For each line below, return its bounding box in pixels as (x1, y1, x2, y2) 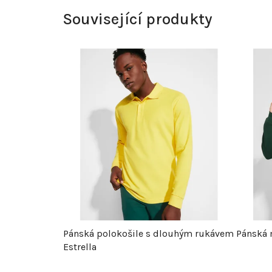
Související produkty (63, 10, 212, 29)
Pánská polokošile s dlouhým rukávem (63, 227, 234, 239)
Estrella (63, 240, 97, 253)
